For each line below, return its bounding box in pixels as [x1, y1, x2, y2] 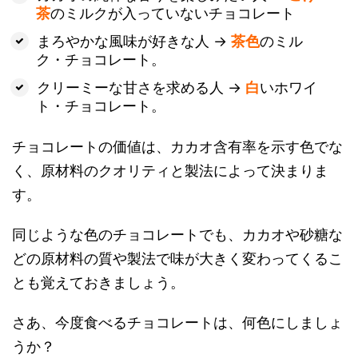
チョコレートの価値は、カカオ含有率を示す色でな [12, 138, 343, 155]
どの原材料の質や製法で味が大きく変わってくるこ [12, 250, 343, 267]
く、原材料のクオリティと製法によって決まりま [12, 162, 328, 179]
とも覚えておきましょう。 [12, 274, 185, 291]
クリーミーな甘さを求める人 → [36, 79, 245, 96]
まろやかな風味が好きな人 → [36, 33, 231, 50]
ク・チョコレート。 [36, 51, 165, 68]
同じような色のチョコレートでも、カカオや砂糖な [12, 226, 343, 243]
